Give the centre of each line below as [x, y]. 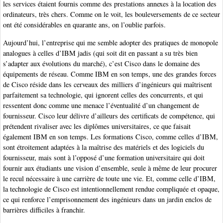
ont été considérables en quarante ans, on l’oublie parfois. [84, 25]
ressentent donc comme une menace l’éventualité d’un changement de [101, 105]
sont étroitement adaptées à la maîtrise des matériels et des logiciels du [104, 147]
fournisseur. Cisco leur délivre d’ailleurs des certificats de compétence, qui [109, 115]
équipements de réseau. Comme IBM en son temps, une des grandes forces [110, 74]
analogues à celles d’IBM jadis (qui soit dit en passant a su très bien [100, 53]
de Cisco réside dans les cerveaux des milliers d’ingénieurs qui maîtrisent [108, 84]
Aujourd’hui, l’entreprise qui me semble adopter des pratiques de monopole [111, 42]
